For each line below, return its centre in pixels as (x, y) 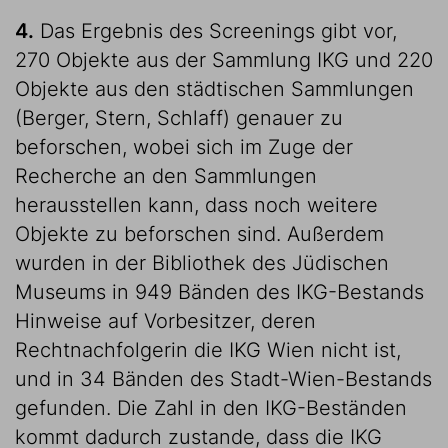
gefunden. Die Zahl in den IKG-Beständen (211, 408)
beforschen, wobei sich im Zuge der (184, 147)
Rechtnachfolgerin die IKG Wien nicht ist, (208, 350)
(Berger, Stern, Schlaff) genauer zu (179, 118)
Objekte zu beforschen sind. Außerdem (199, 234)
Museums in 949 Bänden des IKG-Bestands (219, 292)
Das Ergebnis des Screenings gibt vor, (215, 31)
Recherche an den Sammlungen (166, 176)
